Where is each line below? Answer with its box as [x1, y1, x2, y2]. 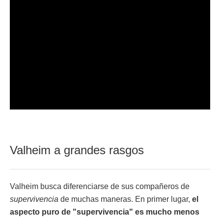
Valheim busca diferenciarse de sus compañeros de [10, 182, 190, 191]
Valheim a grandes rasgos [10, 143, 144, 157]
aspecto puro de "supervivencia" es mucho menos [10, 208, 199, 216]
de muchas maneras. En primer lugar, [58, 195, 192, 203]
